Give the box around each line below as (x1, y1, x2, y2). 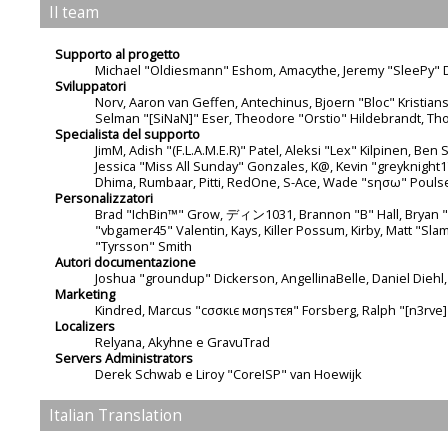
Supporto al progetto (55, 44, 181, 63)
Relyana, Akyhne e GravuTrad (95, 332, 271, 351)
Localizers (55, 316, 116, 335)
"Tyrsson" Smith (95, 236, 193, 255)
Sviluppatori (55, 76, 127, 95)
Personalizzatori (55, 188, 154, 207)
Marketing (55, 284, 116, 303)
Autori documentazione (55, 252, 197, 271)
